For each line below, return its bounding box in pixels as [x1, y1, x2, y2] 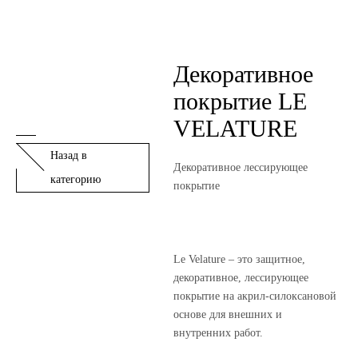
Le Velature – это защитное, [173, 253, 306, 265]
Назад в [50, 149, 87, 161]
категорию [50, 173, 101, 185]
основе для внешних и [173, 308, 283, 320]
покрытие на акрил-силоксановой [173, 290, 337, 302]
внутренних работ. [173, 327, 264, 339]
